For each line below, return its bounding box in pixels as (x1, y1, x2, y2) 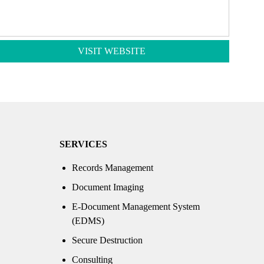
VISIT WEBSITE (77, 45, 146, 56)
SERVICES (60, 139, 108, 149)
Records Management (72, 163, 154, 173)
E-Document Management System (72, 202, 200, 212)
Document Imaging (72, 182, 144, 192)
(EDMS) (72, 216, 105, 226)
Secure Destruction (72, 235, 143, 245)
